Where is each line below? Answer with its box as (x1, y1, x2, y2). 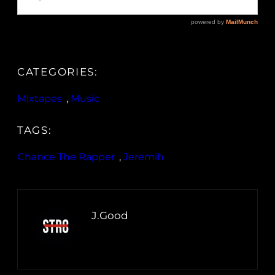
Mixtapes (17, 93, 62, 105)
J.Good (91, 209, 128, 222)
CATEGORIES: (17, 66, 98, 79)
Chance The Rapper (17, 151, 115, 163)
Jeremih (123, 151, 164, 163)
